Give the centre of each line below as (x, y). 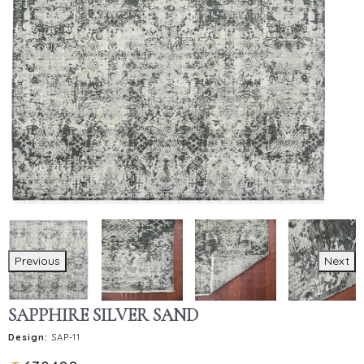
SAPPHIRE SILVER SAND (103, 315)
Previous (37, 260)
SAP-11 (64, 337)
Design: (28, 337)
